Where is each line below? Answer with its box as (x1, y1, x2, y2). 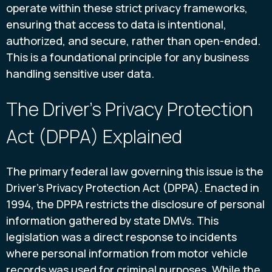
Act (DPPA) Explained (6, 124, 182, 149)
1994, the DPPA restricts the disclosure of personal (6, 197, 265, 212)
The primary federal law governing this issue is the (6, 164, 263, 179)
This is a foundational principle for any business (6, 49, 249, 64)
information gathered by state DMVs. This (6, 213, 219, 228)
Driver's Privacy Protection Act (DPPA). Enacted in (6, 180, 259, 195)
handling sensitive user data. (6, 66, 154, 81)
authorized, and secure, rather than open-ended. (6, 33, 260, 48)
